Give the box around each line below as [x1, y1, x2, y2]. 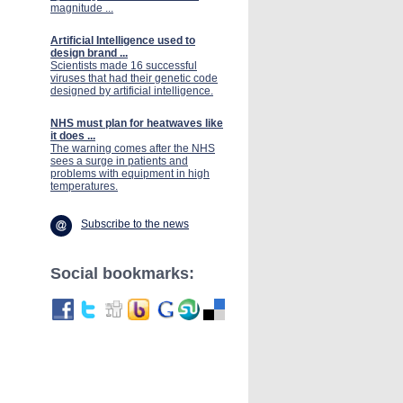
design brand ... [50, 47, 128, 59]
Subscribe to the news [81, 218, 189, 230]
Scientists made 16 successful [50, 59, 197, 72]
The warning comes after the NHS [50, 142, 215, 155]
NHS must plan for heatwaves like [50, 117, 223, 130]
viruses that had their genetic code [50, 72, 218, 85]
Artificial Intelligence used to [50, 34, 195, 47]
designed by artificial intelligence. [50, 85, 213, 97]
